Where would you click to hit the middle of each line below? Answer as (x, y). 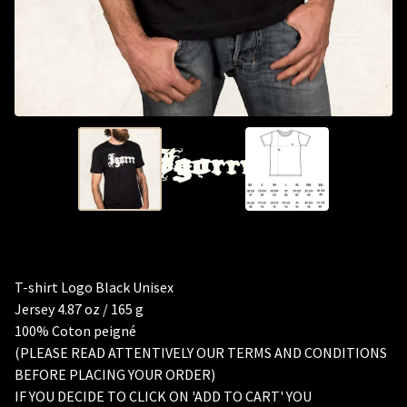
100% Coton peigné (75, 331)
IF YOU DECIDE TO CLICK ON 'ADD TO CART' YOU (163, 396)
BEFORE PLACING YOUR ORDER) (115, 374)
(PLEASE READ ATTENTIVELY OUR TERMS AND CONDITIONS (201, 352)
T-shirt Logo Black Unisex (94, 287)
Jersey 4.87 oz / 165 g (79, 309)
